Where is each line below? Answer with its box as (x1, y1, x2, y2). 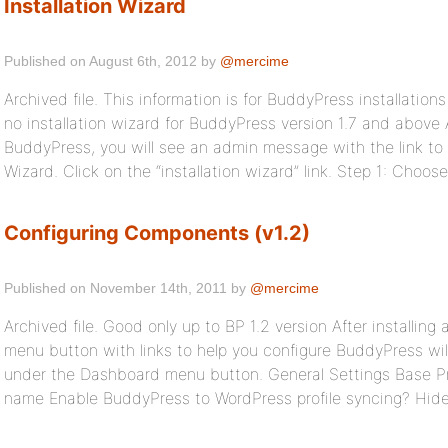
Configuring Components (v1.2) (4, 221, 310, 245)
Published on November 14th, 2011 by (4, 280, 250, 296)
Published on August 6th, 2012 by (4, 53, 220, 69)
